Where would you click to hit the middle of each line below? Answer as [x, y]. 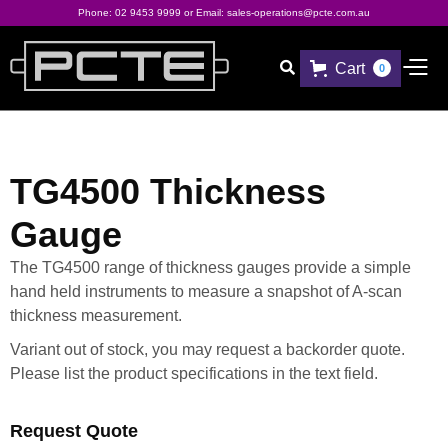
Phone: [96, 12]
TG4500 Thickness [168, 191]
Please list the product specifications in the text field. [194, 373]
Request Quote [74, 431]
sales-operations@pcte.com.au [298, 12]
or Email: [204, 12]
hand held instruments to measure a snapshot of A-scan [206, 291]
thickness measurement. [96, 315]
